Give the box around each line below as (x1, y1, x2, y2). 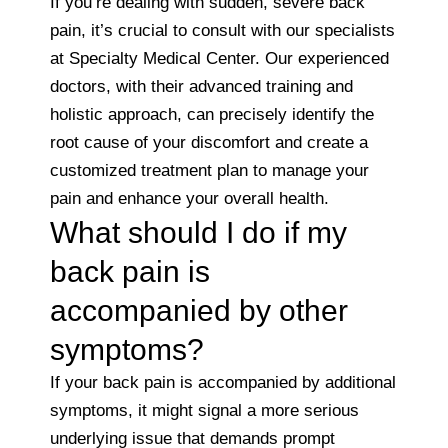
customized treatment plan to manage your (50, 160, 369, 180)
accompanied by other (50, 293, 348, 327)
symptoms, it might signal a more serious (50, 400, 359, 420)
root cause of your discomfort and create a (50, 132, 368, 152)
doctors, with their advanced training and (50, 76, 353, 96)
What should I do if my (50, 215, 347, 249)
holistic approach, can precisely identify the (50, 104, 374, 124)
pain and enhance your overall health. (50, 188, 329, 208)
